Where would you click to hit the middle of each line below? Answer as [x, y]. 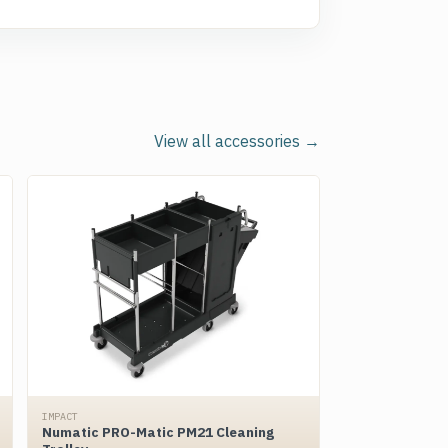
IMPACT [59, 416]
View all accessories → [237, 141]
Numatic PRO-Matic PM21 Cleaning [157, 432]
